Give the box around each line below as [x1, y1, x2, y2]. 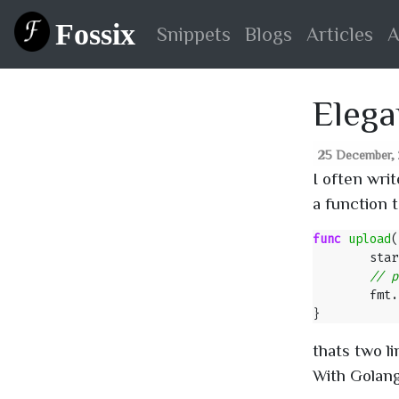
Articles [306, 24, 373, 44]
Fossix [55, 18, 135, 51]
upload [348, 231, 391, 248]
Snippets [157, 24, 231, 44]
